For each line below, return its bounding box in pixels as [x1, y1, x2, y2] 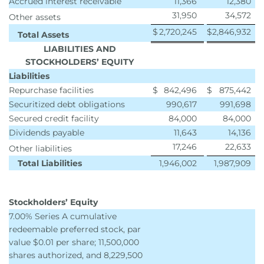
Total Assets [18, 29, 69, 40]
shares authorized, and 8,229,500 [9, 250, 143, 260]
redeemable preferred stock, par [9, 224, 141, 235]
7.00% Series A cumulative [9, 211, 117, 222]
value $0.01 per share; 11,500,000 [9, 237, 139, 247]
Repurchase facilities [9, 85, 94, 95]
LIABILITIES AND [43, 44, 116, 54]
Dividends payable [9, 127, 84, 138]
